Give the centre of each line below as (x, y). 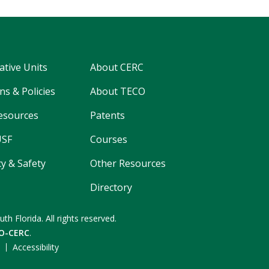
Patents (107, 115)
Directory (111, 187)
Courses (109, 139)
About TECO (118, 91)
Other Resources (128, 163)
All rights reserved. (81, 218)
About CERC (117, 67)
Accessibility (35, 247)
